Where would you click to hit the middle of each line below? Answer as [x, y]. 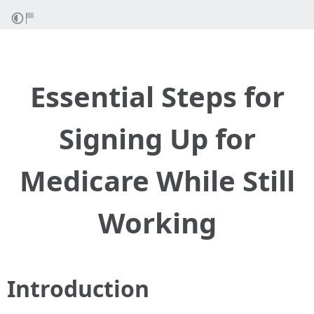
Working [157, 223]
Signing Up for [157, 138]
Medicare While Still [157, 180]
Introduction [78, 288]
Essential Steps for [157, 96]
